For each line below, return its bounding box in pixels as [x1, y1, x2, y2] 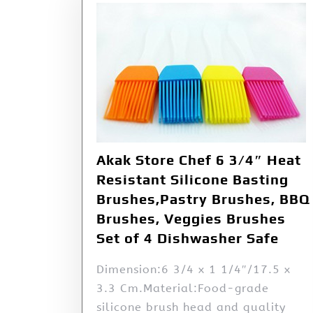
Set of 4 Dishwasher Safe [96, 230, 279, 247]
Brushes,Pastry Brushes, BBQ [96, 191, 310, 208]
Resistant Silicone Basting [96, 171, 289, 188]
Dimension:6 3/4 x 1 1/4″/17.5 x [96, 263, 291, 277]
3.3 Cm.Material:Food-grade [96, 282, 269, 296]
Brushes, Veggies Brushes [96, 210, 286, 227]
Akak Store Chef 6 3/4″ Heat [96, 152, 301, 168]
